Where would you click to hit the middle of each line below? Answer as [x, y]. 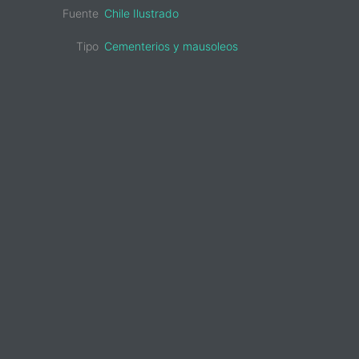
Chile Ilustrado [141, 13]
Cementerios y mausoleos [171, 46]
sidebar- [111, 109]
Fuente [81, 13]
